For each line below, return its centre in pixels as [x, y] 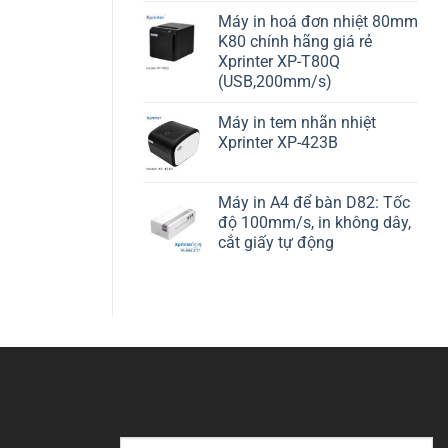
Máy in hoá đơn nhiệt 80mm [318, 21]
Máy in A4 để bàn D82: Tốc [314, 202]
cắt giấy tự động [276, 242]
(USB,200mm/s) [275, 81]
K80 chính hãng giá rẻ [295, 41]
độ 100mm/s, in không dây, [314, 222]
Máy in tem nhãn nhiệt [297, 122]
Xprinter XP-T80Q [279, 61]
